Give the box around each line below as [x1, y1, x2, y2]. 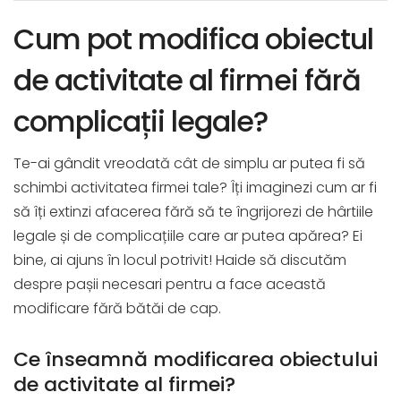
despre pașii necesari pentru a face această [13, 274, 326, 295]
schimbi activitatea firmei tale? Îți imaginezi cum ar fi [13, 177, 377, 199]
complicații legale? [13, 101, 268, 142]
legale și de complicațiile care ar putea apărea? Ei [13, 226, 363, 247]
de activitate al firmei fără [13, 60, 361, 101]
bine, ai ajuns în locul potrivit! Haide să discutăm [13, 250, 346, 271]
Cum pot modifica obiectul [13, 19, 373, 60]
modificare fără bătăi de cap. [13, 298, 221, 320]
